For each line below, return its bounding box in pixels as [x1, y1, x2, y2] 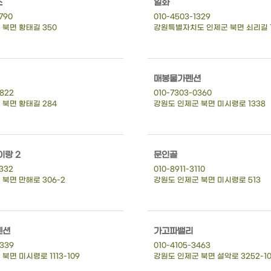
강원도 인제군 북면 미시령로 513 [154, 175, 261, 184]
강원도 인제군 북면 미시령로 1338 [154, 99, 266, 108]
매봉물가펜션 [154, 73, 201, 84]
